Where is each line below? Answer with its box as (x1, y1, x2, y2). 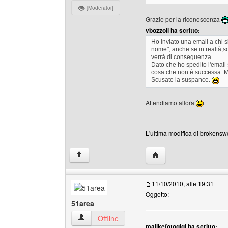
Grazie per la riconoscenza (146, 15, 221, 23)
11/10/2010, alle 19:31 (152, 179, 214, 188)
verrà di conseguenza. (151, 53, 213, 61)
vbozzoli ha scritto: (146, 25, 200, 35)
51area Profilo (77, 213, 123, 223)
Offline (98, 213, 119, 223)
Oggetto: (146, 190, 169, 198)
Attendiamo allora (146, 98, 196, 107)
